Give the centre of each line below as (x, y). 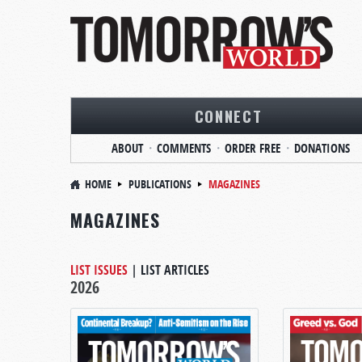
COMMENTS (183, 148)
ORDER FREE (252, 148)
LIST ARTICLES (175, 270)
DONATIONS (322, 148)
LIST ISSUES (99, 270)
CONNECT (228, 116)
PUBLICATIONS (160, 184)
